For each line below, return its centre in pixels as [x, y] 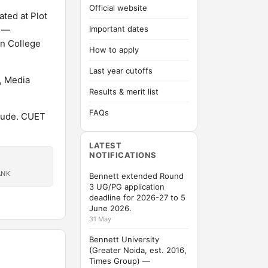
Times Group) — [120, 261]
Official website [118, 8]
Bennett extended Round [136, 176]
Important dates [119, 29]
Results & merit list [124, 92]
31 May [100, 219]
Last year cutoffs [121, 71]
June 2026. [110, 208]
